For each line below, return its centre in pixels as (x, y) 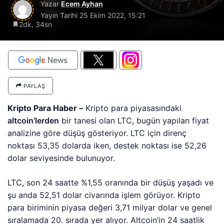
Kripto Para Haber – (45, 108)
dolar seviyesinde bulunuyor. (61, 158)
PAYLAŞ (33, 86)
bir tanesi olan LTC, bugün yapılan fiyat (134, 120)
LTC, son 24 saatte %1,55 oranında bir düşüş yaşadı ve (111, 182)
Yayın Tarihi (60, 15)
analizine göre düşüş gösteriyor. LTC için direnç (97, 133)
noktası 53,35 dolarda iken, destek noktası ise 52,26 (107, 145)
